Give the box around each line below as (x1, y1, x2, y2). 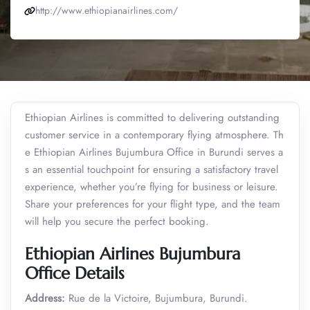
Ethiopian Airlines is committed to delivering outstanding (25, 110, 280, 125)
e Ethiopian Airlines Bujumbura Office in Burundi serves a (25, 145, 283, 160)
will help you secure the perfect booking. (25, 214, 209, 229)
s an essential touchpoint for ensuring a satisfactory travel (25, 162, 278, 177)
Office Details (25, 263, 125, 284)
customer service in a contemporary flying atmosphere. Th (25, 127, 284, 143)
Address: (25, 291, 65, 306)
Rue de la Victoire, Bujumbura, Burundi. (65, 291, 248, 306)
